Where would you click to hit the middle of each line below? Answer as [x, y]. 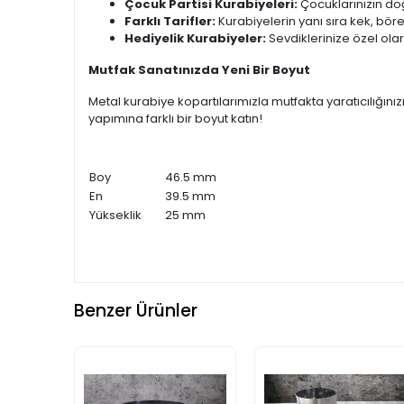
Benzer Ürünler [136, 310]
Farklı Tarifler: [170, 22]
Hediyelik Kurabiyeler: [195, 39]
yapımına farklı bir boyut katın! [175, 119]
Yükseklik [115, 216]
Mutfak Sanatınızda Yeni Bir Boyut [199, 70]
